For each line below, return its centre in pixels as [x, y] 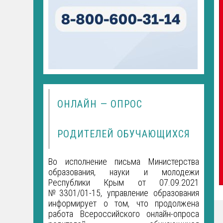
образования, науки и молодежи [124, 172]
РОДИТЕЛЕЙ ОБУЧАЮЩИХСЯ [124, 134]
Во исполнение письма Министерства [124, 161]
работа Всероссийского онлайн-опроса [124, 214]
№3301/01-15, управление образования [124, 193]
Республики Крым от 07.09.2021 [124, 182]
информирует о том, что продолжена [124, 203]
